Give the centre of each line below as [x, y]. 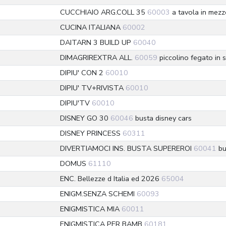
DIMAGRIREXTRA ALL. [97, 58]
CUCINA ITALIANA [91, 27]
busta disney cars [162, 118]
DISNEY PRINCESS [91, 133]
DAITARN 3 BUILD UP [97, 42]
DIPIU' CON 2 [83, 73]
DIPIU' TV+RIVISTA [93, 88]
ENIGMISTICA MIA [91, 209]
